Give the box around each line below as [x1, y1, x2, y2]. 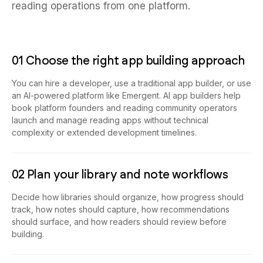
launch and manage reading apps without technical [12, 115, 208, 126]
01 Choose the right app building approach [12, 53, 245, 68]
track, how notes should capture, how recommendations [12, 204, 230, 215]
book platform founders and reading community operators [12, 103, 237, 113]
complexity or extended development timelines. [12, 127, 197, 138]
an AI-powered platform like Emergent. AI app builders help [12, 90, 241, 101]
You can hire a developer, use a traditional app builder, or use [12, 78, 251, 89]
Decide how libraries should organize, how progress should [12, 192, 244, 203]
